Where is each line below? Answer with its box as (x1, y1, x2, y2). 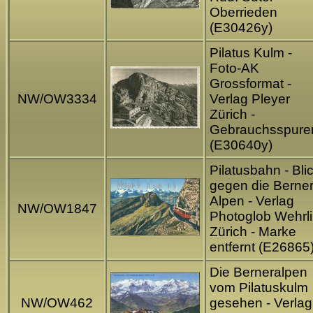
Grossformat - (210, 76, 291, 92)
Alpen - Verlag (210, 194, 294, 209)
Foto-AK (210, 61, 259, 76)
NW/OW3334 (17, 92, 97, 107)
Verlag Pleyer (210, 92, 290, 107)
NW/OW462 (21, 296, 93, 311)
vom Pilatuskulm (210, 280, 308, 296)
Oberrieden (210, 5, 277, 20)
